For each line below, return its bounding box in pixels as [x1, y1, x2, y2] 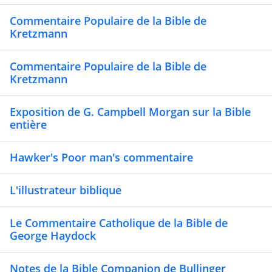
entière [10, 117, 47, 132]
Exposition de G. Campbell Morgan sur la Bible [10, 104, 251, 120]
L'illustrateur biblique [10, 183, 121, 198]
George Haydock [10, 228, 96, 243]
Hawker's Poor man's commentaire [10, 150, 193, 165]
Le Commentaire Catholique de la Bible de [10, 216, 228, 231]
